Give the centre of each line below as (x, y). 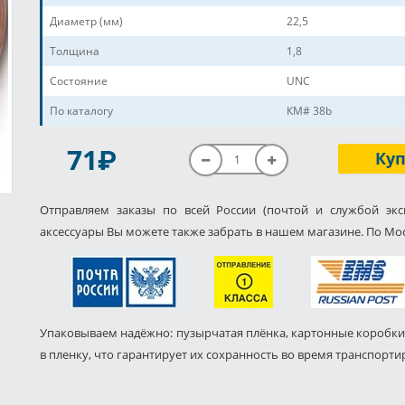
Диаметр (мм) (86, 22)
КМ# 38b (309, 111)
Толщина (75, 52)
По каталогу (81, 111)
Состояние (79, 81)
